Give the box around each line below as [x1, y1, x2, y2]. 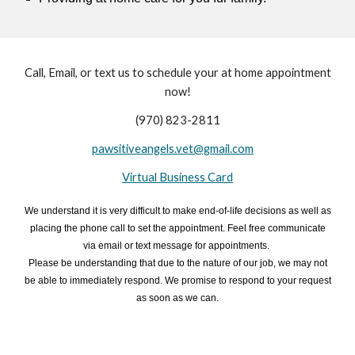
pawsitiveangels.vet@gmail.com [92, 142, 254, 155]
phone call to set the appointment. [77, 223, 227, 234]
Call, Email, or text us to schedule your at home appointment [24, 66, 331, 79]
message [151, 240, 193, 251]
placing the [29, 223, 78, 234]
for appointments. [193, 240, 272, 251]
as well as [285, 205, 331, 216]
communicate [267, 223, 326, 234]
